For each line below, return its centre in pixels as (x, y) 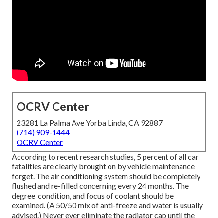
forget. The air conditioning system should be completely (106, 176)
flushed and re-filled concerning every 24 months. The (100, 186)
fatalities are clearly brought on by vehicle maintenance (103, 166)
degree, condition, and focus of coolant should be (93, 196)
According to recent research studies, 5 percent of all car (105, 157)
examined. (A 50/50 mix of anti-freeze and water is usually (107, 205)
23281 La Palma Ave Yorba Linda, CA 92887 (90, 123)
